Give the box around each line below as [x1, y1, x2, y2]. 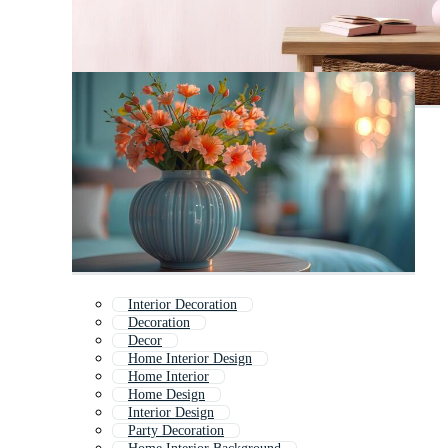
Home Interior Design [128, 351, 252, 367]
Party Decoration [128, 423, 224, 439]
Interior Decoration [128, 297, 237, 313]
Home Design [128, 387, 205, 403]
